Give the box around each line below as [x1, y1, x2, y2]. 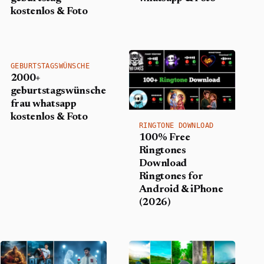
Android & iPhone [138, 184, 223, 195]
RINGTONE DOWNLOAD [138, 121, 214, 130]
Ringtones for [138, 171, 203, 182]
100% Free [138, 132, 190, 143]
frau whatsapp [10, 98, 77, 110]
